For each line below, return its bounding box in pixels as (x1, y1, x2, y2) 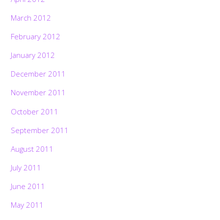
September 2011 (11, 125, 69, 135)
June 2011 (11, 181, 46, 192)
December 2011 (11, 69, 66, 79)
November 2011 (11, 87, 66, 98)
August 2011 (11, 143, 54, 154)
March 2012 (11, 12, 52, 23)
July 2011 (11, 163, 42, 173)
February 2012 (11, 31, 61, 41)
